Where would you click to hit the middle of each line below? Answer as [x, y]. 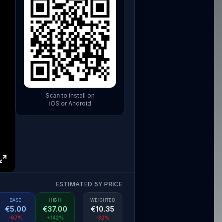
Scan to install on [70, 95]
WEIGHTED [103, 200]
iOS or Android [70, 103]
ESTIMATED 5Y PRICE [89, 184]
